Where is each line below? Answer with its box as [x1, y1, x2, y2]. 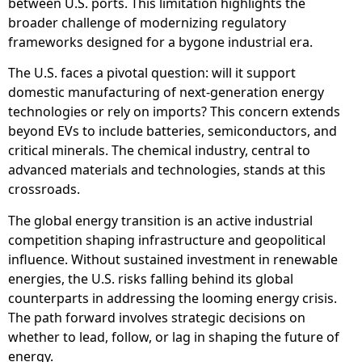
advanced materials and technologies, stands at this [8, 161, 326, 179]
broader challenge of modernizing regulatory [8, 13, 286, 32]
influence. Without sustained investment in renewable [8, 250, 338, 268]
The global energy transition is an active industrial [8, 211, 313, 229]
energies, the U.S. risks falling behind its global [8, 269, 293, 288]
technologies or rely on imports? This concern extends [8, 103, 340, 121]
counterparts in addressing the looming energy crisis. [8, 288, 337, 307]
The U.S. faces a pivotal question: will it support [8, 64, 296, 82]
